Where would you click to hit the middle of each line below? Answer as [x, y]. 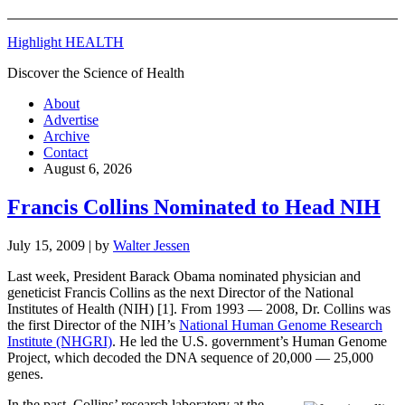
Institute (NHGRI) [60, 341]
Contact [66, 152]
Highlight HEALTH [66, 42]
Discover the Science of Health [96, 73]
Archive [66, 136]
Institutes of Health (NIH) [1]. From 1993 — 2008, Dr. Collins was [199, 308]
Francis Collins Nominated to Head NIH [194, 207]
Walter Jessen [151, 245]
